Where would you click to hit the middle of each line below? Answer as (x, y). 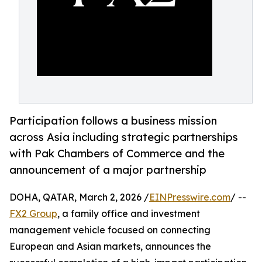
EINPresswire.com (190, 197)
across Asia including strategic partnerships (124, 137)
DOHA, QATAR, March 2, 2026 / (79, 197)
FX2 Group (33, 214)
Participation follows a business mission (113, 121)
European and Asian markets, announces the (110, 247)
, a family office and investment (129, 214)
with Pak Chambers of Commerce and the (117, 154)
